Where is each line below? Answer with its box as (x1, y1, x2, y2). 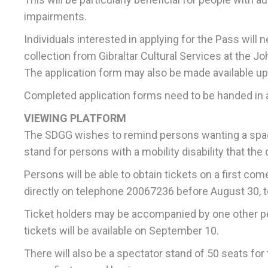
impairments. (24, 10, 87, 23)
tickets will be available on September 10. (24, 224, 219, 237)
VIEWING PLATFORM (24, 112, 126, 125)
